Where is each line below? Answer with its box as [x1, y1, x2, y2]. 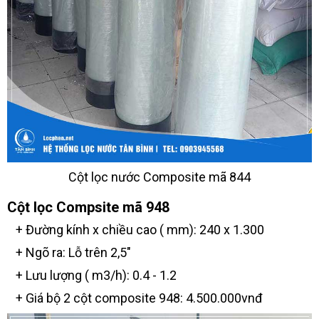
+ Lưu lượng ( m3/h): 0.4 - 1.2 [7, 267, 177, 283]
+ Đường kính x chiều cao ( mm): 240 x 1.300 [7, 221, 264, 237]
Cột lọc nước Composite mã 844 [68, 169, 251, 184]
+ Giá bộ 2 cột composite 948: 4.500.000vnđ [7, 290, 263, 305]
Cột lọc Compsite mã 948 [7, 198, 169, 216]
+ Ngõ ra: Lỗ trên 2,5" [7, 244, 131, 260]
